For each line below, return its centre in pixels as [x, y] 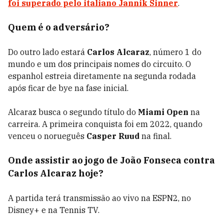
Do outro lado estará [47, 52]
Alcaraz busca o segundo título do [73, 112]
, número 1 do [175, 52]
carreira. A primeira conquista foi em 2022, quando [105, 124]
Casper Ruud [113, 136]
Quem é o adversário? [59, 27]
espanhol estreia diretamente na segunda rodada [102, 76]
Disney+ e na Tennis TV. [54, 210]
